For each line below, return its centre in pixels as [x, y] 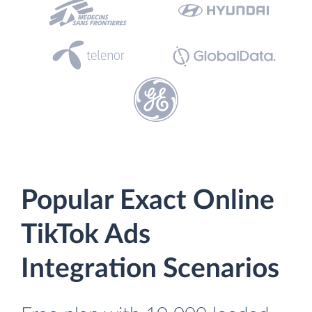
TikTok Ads [86, 235]
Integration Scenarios [150, 269]
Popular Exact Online [148, 201]
